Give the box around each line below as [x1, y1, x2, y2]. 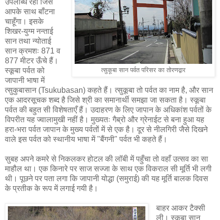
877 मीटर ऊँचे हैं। [5, 56, 58, 65]
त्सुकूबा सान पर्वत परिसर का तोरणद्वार [101, 66, 186, 74]
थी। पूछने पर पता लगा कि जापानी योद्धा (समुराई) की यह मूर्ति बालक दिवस [5, 174, 208, 183]
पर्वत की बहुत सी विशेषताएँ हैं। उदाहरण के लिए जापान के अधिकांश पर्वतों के [5, 105, 212, 114]
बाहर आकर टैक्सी [156, 203, 205, 212]
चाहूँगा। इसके [5, 17, 44, 26]
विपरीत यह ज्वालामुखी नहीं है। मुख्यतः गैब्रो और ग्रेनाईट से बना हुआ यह [5, 115, 204, 124]
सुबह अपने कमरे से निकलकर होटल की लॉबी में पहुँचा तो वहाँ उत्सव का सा [5, 154, 208, 163]
